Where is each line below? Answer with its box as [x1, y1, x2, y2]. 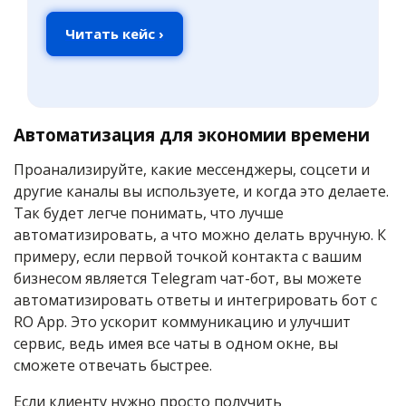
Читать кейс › [65, 24, 164, 43]
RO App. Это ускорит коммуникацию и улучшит [14, 312, 351, 333]
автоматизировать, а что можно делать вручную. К [14, 225, 386, 246]
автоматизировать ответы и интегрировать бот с [14, 290, 377, 311]
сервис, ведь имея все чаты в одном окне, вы [14, 333, 338, 354]
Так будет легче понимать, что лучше [14, 203, 284, 224]
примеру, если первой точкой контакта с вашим [14, 246, 362, 267]
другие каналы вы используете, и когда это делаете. [14, 181, 389, 202]
